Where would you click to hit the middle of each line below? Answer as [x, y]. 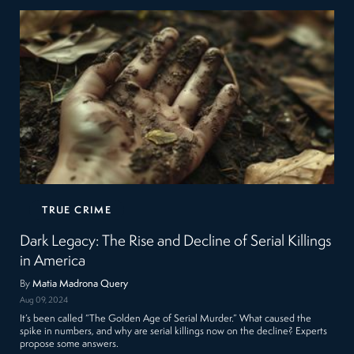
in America [53, 261]
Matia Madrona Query [81, 284]
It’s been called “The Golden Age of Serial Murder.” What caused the [166, 319]
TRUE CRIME [77, 210]
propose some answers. [70, 345]
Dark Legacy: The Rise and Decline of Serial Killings [176, 241]
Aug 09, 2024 [44, 301]
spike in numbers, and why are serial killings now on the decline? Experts [174, 332]
